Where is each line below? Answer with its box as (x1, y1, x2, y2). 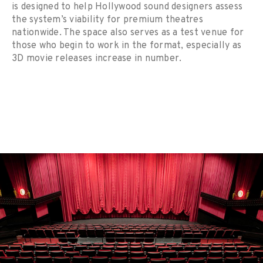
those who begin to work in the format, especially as (12, 40, 241, 52)
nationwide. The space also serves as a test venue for (12, 27, 244, 39)
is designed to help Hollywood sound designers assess (12, 1, 242, 14)
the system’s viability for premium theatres (12, 14, 203, 26)
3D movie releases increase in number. (12, 53, 182, 65)
